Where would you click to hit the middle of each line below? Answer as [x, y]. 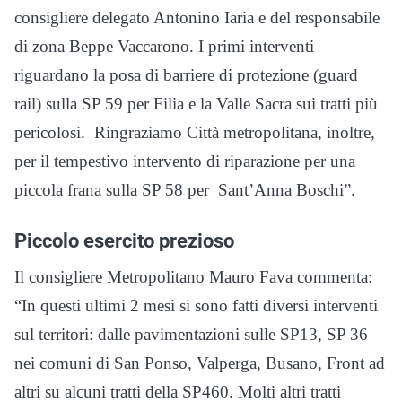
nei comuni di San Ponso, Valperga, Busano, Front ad [200, 363]
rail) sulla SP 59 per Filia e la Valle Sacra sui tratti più [196, 104]
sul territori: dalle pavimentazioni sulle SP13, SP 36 [191, 335]
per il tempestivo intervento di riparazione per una [185, 162]
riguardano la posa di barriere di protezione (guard [186, 75]
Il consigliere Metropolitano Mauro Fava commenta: [193, 277]
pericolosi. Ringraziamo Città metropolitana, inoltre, [195, 133]
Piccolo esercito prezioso [124, 241]
